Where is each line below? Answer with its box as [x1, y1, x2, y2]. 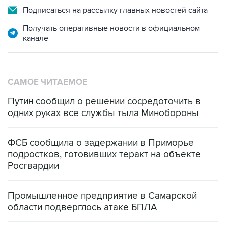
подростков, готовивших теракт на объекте [8, 128, 201, 140]
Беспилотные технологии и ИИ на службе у [8, 210, 195, 222]
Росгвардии [8, 139, 59, 151]
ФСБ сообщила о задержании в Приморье [8, 116, 194, 128]
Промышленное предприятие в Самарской [8, 169, 197, 181]
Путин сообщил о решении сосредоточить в [8, 75, 201, 87]
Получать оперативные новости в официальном [23, 2, 200, 13]
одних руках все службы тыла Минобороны [8, 86, 199, 98]
